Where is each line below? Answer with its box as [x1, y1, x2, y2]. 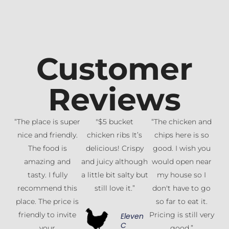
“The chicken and [151, 117, 212, 127]
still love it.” [94, 184, 135, 193]
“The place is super [14, 117, 81, 127]
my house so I [157, 170, 207, 180]
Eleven [121, 211, 144, 222]
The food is [28, 144, 67, 153]
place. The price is [16, 197, 79, 207]
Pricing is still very [149, 210, 214, 220]
